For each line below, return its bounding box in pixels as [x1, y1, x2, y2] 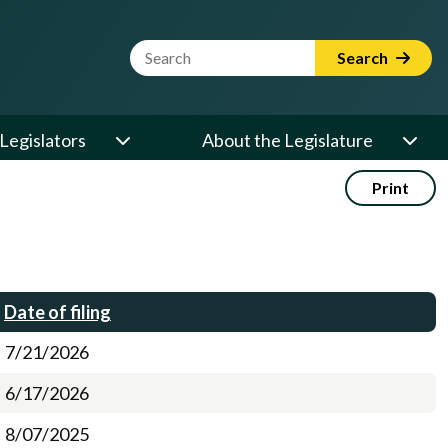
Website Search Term [129, 40, 298, 62]
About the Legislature [202, 129, 373, 151]
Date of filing [4, 301, 111, 323]
